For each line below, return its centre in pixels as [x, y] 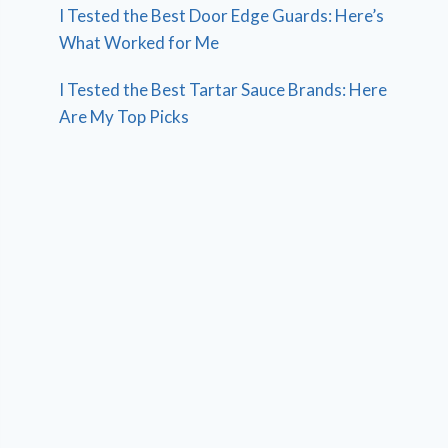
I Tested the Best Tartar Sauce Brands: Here [223, 89]
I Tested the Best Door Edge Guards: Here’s [222, 15]
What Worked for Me [139, 42]
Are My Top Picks [124, 116]
